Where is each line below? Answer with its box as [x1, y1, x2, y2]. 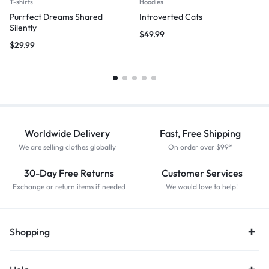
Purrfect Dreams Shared [10, 11, 103, 22]
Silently [10, 22, 37, 33]
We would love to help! [166, 182, 238, 191]
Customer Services [161, 167, 243, 179]
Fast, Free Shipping [160, 127, 241, 139]
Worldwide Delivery [25, 127, 110, 139]
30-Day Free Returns [23, 167, 114, 179]
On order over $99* [168, 142, 232, 151]
